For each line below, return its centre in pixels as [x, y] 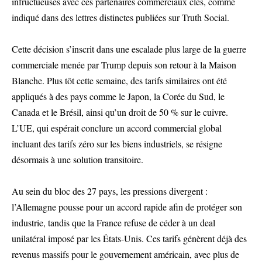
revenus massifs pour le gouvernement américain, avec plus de [125, 254]
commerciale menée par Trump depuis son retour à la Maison [124, 64]
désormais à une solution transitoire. [77, 159]
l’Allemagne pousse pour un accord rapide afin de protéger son [127, 206]
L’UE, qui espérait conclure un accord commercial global [117, 127]
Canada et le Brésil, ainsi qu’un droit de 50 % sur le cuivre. [120, 112]
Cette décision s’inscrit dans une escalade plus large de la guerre [129, 49]
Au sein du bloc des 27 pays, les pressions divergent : [110, 191]
